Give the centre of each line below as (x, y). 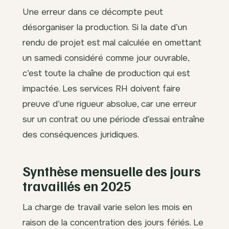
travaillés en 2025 (77, 186)
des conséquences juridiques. (81, 134)
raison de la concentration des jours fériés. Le (113, 222)
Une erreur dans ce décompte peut (93, 12)
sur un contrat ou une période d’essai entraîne (113, 119)
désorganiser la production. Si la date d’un (105, 27)
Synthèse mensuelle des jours (112, 171)
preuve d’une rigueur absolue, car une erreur (110, 104)
